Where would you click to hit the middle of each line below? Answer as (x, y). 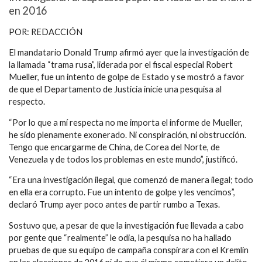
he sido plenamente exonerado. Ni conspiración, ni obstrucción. (127, 135)
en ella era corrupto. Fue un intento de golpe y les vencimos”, (122, 192)
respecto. (27, 102)
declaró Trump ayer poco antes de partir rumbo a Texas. (114, 205)
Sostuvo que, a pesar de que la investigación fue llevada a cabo (126, 225)
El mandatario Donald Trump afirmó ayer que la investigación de (129, 53)
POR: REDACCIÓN (46, 32)
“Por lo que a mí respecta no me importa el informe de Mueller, (126, 122)
